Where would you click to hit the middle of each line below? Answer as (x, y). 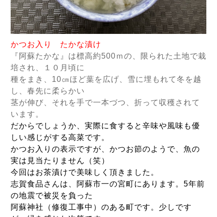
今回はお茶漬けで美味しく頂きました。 (85, 172)
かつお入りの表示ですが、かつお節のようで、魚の (105, 149)
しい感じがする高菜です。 (60, 137)
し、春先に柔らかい (48, 91)
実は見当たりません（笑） (60, 161)
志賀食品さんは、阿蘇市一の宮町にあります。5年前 (108, 184)
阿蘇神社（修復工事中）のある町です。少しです (101, 207)
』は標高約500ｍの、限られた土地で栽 (133, 56)
